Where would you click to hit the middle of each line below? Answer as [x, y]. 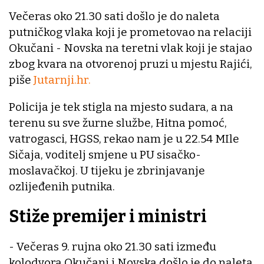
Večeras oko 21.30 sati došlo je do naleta [114, 16]
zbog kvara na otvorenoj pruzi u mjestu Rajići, [131, 64]
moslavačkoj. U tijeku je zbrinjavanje [107, 171]
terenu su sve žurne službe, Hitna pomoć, [118, 123]
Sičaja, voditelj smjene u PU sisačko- [105, 155]
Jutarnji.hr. [62, 80]
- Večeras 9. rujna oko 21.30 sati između [113, 246]
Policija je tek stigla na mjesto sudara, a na [121, 107]
